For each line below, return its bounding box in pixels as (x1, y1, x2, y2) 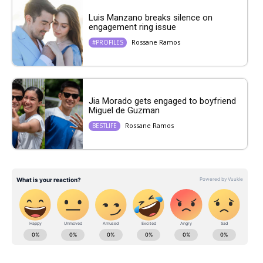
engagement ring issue (89, 22, 176, 33)
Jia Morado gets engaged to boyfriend (89, 96, 236, 107)
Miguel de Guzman (89, 105, 160, 116)
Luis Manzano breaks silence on (89, 12, 213, 23)
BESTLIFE (92, 122, 117, 130)
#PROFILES (92, 38, 123, 47)
